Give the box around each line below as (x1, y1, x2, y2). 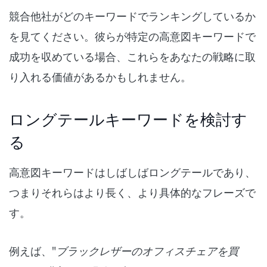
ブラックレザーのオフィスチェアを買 (56, 243, 238, 259)
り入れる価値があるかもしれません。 (9, 69, 191, 85)
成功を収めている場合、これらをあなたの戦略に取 (9, 49, 256, 65)
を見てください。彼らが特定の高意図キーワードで (9, 29, 256, 45)
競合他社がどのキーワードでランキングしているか (9, 8, 256, 24)
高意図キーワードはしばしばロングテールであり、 (9, 164, 256, 181)
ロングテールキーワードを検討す (9, 108, 247, 131)
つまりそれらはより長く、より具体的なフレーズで (9, 185, 256, 201)
